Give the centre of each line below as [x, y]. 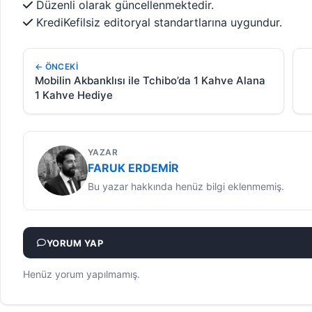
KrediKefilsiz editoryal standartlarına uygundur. [157, 23]
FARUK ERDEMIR [133, 168]
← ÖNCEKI [56, 67]
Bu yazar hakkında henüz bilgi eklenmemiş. [186, 186]
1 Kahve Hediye [74, 95]
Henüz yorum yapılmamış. [81, 274]
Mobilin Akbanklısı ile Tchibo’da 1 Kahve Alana [150, 81]
